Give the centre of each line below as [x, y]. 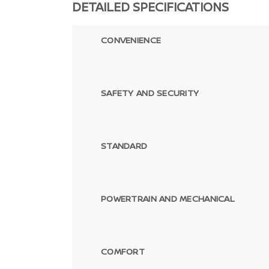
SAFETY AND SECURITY [150, 92]
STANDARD [124, 145]
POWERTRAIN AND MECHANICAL [168, 198]
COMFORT [123, 251]
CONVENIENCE [131, 40]
